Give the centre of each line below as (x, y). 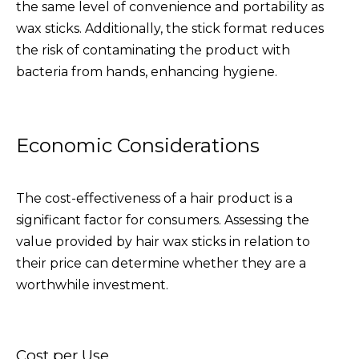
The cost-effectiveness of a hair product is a (154, 198)
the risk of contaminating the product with (153, 50)
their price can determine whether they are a (161, 263)
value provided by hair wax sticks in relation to (163, 241)
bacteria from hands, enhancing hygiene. (147, 71)
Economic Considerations (138, 145)
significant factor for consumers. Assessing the (163, 220)
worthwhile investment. (92, 284)
